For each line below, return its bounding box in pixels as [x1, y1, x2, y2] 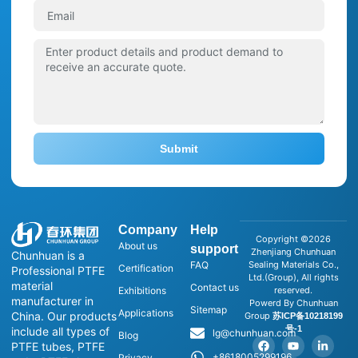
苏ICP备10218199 [272, 311, 343, 321]
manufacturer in [11, 294, 93, 308]
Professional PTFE [11, 264, 105, 278]
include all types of [11, 324, 109, 339]
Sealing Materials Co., [248, 259, 339, 271]
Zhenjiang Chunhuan [251, 246, 336, 258]
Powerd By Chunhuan [249, 297, 338, 309]
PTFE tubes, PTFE [11, 340, 105, 354]
